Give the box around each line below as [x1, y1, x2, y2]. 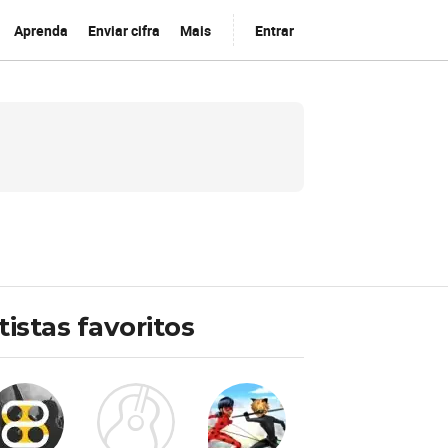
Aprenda [13, 20, 68, 40]
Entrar [254, 20, 294, 40]
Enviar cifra [87, 20, 160, 40]
